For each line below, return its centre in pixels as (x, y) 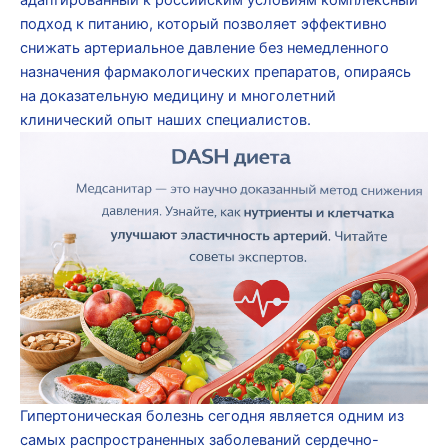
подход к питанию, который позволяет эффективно (203, 23)
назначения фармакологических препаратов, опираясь (215, 71)
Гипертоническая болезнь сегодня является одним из (212, 415)
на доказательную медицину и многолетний (178, 95)
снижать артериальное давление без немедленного (204, 47)
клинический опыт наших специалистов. (165, 119)
